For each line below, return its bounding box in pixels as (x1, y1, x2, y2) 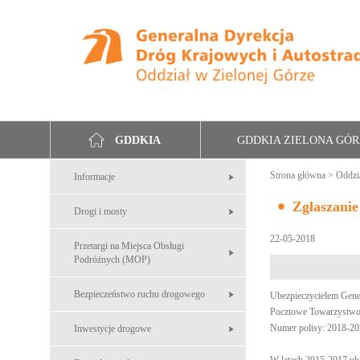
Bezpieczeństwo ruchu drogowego (74, 288, 205, 300)
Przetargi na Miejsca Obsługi (74, 240, 184, 252)
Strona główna (270, 170, 325, 181)
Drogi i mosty (74, 206, 127, 217)
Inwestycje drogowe (74, 323, 151, 334)
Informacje (74, 171, 115, 182)
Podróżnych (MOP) (74, 254, 150, 265)
